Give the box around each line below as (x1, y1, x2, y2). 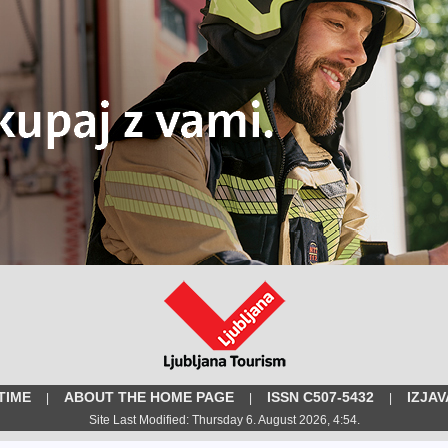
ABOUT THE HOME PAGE (64, 389, 234, 405)
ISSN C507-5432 (267, 389, 374, 405)
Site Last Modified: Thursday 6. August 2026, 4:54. (88, 413, 360, 427)
